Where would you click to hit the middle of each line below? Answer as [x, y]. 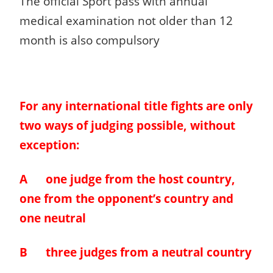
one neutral [53, 218]
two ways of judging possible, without [127, 126]
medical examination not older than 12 [126, 21]
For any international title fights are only [136, 106]
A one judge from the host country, [127, 179]
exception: [49, 145]
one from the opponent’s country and [126, 199]
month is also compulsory [90, 40]
